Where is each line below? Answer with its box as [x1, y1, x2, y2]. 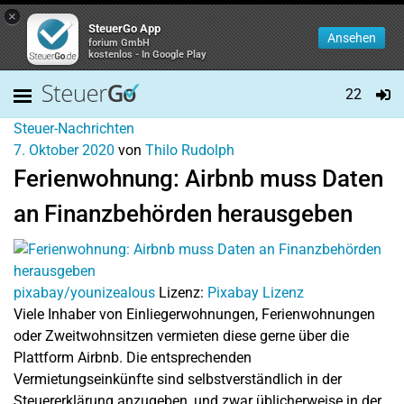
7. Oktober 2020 [14, 142, 115, 159]
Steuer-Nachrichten [14, 120, 134, 137]
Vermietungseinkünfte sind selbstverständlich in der [14, 371, 342, 388]
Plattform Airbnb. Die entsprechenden [14, 349, 252, 366]
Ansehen [327, 31, 376, 45]
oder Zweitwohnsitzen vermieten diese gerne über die [14, 327, 349, 344]
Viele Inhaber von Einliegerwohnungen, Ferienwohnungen [14, 306, 375, 323]
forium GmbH [88, 37, 150, 49]
